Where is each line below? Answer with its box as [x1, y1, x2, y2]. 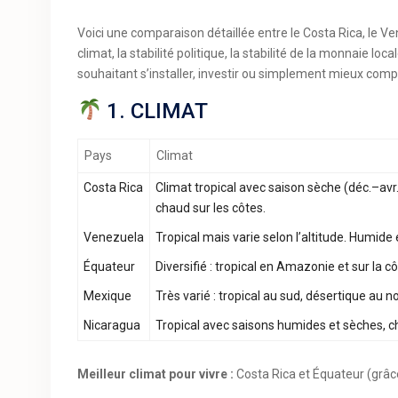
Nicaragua [84, 318, 140, 332]
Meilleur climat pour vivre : [77, 367, 234, 381]
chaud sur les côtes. [155, 201, 266, 215]
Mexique [84, 289, 131, 303]
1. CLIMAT [101, 99, 209, 123]
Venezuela [84, 230, 144, 244]
